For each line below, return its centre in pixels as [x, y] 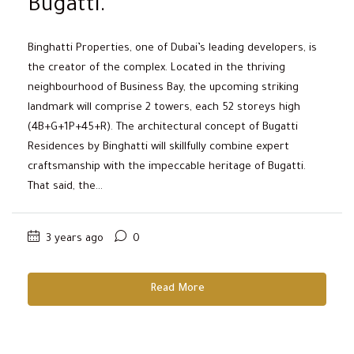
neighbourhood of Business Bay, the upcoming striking [163, 88]
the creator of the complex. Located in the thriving [156, 68]
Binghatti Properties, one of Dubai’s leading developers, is [172, 48]
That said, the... [65, 186]
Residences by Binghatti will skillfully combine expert [158, 147]
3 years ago [73, 239]
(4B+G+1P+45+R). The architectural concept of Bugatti [163, 127]
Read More [177, 288]
